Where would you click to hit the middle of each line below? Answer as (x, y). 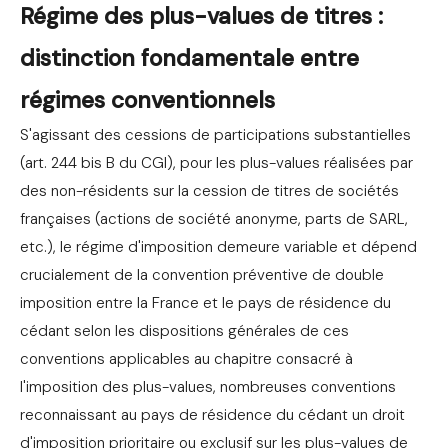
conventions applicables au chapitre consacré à (186, 359)
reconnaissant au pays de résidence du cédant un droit (212, 415)
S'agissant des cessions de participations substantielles (215, 135)
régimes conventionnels (147, 100)
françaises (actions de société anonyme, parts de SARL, (214, 219)
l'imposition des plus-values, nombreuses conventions (208, 387)
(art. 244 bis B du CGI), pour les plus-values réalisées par (216, 163)
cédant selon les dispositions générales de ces (184, 331)
